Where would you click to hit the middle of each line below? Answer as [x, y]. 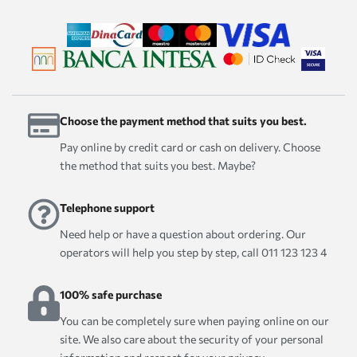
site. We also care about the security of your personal [192, 339]
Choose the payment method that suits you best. [183, 120]
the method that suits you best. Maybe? [158, 165]
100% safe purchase [111, 294]
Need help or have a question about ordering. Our [183, 233]
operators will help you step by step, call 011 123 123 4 [193, 252]
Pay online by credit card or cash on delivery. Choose [190, 147]
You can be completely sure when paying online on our [194, 320]
